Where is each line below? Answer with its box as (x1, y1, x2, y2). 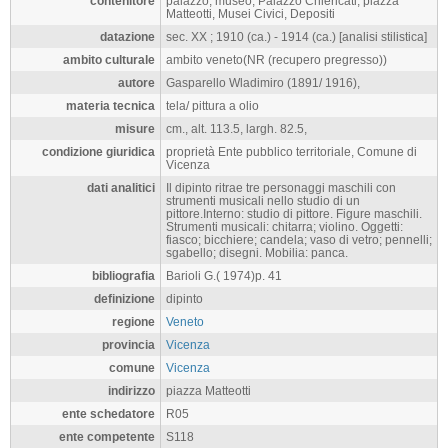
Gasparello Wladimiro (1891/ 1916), (166, 76, 360, 90)
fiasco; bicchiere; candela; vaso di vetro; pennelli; (166, 233, 432, 247)
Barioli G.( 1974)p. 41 (166, 269, 282, 283)
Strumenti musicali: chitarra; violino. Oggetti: (166, 220, 403, 234)
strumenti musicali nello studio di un (166, 194, 360, 208)
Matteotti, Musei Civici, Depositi (166, 7, 335, 21)
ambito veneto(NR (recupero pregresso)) (166, 53, 387, 67)
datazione (100, 30, 155, 44)
